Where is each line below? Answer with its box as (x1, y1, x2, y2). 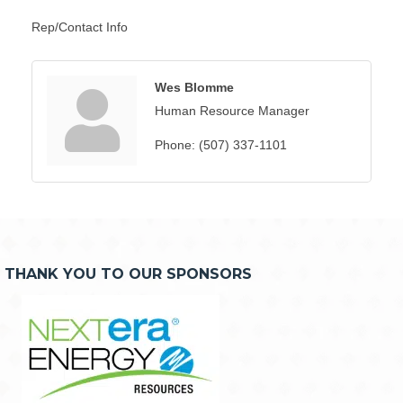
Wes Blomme (155, 80, 234, 95)
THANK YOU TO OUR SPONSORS (4, 265, 252, 283)
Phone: (155, 138, 195, 153)
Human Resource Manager (155, 103, 309, 119)
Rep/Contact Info (31, 20, 128, 35)
